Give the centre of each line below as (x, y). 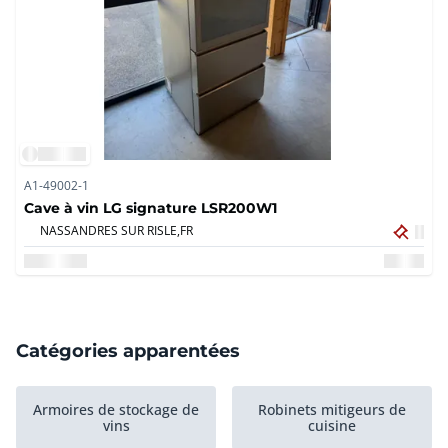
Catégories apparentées (128, 350)
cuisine (332, 426)
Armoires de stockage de (116, 410)
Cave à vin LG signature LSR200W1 (150, 208)
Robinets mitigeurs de (332, 410)
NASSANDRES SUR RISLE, (110, 230)
